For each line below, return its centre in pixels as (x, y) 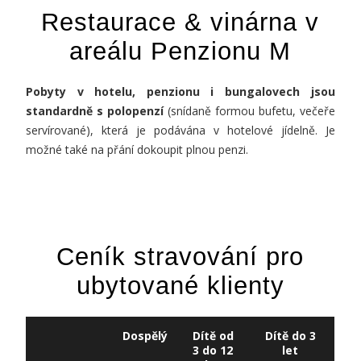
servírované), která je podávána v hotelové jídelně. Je (180, 130)
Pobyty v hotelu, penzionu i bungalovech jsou (180, 91)
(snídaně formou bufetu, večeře (249, 111)
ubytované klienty (180, 286)
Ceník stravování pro (180, 257)
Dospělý (145, 336)
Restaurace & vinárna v (180, 22)
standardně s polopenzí (95, 111)
